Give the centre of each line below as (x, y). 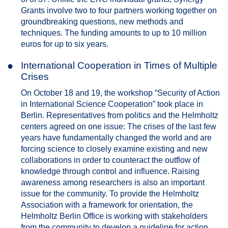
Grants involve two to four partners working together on (119, 10)
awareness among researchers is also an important (113, 182)
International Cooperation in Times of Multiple (119, 65)
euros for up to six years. (65, 44)
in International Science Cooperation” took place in (112, 104)
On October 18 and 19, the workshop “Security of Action (120, 93)
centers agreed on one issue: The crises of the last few (119, 126)
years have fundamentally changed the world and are (116, 138)
